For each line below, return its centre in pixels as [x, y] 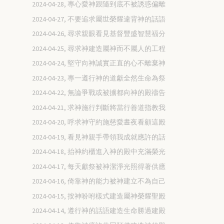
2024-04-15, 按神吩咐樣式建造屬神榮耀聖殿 [99, 196]
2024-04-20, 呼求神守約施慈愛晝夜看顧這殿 [99, 122]
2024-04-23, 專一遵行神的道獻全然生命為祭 [99, 78]
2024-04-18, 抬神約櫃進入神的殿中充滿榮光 [99, 152]
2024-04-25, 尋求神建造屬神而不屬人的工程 [99, 48]
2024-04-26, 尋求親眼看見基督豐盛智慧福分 [99, 34]
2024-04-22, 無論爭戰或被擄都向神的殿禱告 [99, 93]
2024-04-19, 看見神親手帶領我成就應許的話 [99, 137]
